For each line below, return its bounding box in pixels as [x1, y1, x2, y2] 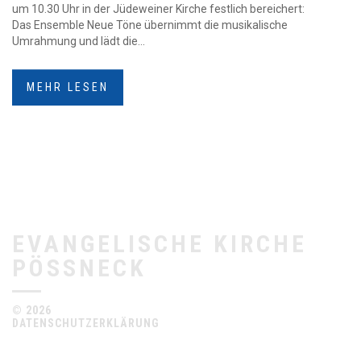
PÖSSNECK [12, 254, 130, 282]
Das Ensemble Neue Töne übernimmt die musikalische [12, 19, 288, 31]
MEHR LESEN [27, 81, 109, 93]
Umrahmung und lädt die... [12, 35, 145, 48]
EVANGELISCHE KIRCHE [12, 230, 307, 258]
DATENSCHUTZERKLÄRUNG [12, 317, 160, 330]
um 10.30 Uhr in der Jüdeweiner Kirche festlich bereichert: [12, 2, 305, 15]
